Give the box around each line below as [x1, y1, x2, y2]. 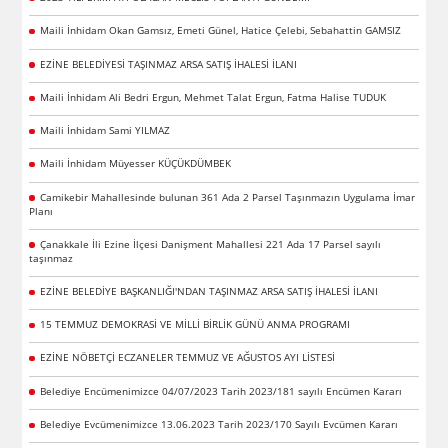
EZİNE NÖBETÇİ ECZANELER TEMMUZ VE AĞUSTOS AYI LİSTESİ [39, 350, 335, 365]
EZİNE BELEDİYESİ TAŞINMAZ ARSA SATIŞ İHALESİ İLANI [39, 56, 297, 71]
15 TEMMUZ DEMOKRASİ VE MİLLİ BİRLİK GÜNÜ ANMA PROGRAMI [39, 317, 350, 332]
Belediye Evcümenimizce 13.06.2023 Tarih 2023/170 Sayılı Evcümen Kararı [39, 416, 398, 431]
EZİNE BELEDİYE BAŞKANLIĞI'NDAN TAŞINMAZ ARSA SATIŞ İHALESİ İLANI [39, 283, 378, 298]
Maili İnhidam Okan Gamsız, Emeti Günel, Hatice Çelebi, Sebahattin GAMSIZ [39, 23, 401, 38]
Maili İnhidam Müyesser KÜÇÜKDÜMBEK [39, 156, 231, 171]
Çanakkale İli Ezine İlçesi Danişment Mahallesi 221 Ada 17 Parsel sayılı [39, 236, 381, 251]
